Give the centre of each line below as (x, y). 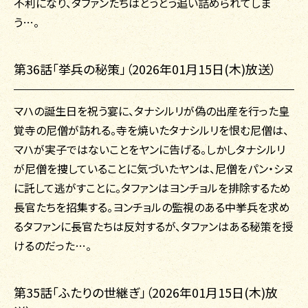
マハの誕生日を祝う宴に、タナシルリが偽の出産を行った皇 (152, 111)
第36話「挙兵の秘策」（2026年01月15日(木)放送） (145, 69)
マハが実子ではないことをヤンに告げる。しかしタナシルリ (150, 150)
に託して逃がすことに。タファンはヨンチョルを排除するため (152, 188)
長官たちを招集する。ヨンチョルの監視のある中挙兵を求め (152, 207)
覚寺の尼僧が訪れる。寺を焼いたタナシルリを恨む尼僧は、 (151, 130)
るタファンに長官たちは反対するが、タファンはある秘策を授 (153, 227)
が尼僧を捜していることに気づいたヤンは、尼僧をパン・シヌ (154, 169)
